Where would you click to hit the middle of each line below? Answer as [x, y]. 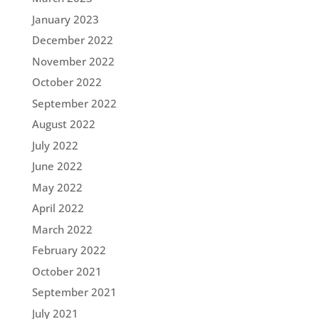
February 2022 [69, 250]
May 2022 [57, 187]
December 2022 [72, 40]
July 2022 [55, 145]
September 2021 [74, 292]
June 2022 [57, 166]
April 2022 [58, 208]
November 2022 [73, 61]
